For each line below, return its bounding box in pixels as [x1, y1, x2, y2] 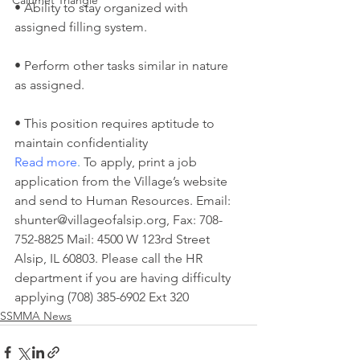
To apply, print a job [80, 154, 200, 170]
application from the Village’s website [14, 174, 231, 189]
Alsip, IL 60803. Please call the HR [14, 251, 206, 266]
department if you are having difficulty [14, 270, 234, 285]
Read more [14, 154, 77, 170]
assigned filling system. [14, 19, 147, 35]
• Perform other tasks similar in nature [14, 58, 231, 73]
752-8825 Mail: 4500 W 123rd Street [14, 231, 213, 247]
